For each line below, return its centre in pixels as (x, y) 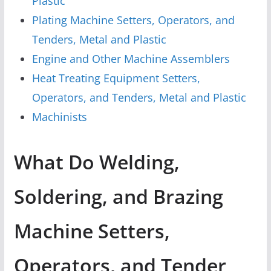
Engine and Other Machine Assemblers (131, 58)
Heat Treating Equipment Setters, (116, 78)
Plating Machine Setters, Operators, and (133, 20)
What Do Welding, (96, 162)
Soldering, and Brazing (118, 196)
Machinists (59, 116)
